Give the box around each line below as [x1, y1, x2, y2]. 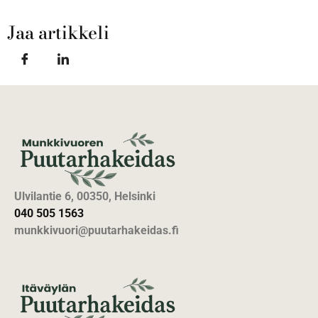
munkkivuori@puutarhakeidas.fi [14, 223, 179, 237]
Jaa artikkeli [7, 18, 109, 46]
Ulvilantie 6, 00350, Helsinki [14, 189, 155, 203]
